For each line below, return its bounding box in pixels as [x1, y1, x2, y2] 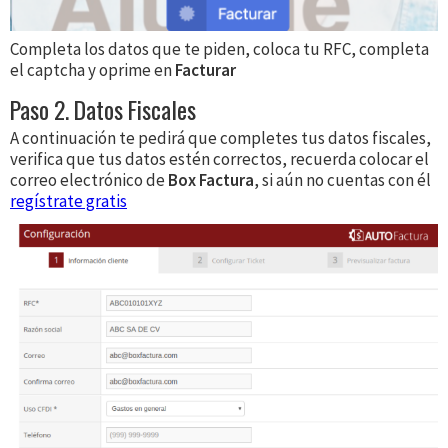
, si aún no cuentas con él [254, 168, 431, 191]
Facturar [175, 59, 236, 82]
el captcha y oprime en [10, 59, 175, 82]
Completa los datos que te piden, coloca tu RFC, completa [10, 38, 429, 61]
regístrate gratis [10, 189, 127, 212]
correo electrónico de [10, 168, 168, 191]
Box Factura [168, 168, 254, 191]
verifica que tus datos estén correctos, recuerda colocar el [10, 147, 429, 170]
